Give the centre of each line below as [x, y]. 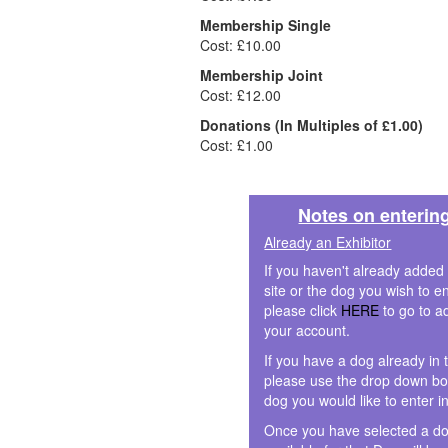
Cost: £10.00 [240, 44]
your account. [307, 329]
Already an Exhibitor [328, 241]
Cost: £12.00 [240, 94]
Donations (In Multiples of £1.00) [311, 124]
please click [303, 309]
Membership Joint [261, 74]
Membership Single [265, 24]
